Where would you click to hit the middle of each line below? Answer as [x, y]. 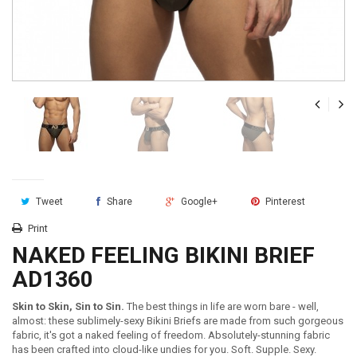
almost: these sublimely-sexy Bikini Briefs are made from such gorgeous [178, 321]
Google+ [198, 202]
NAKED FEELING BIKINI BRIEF [163, 255]
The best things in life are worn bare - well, [223, 306]
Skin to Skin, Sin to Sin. [69, 306]
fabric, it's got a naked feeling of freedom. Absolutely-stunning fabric [171, 335]
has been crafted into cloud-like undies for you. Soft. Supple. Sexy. [164, 349]
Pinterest [284, 202]
